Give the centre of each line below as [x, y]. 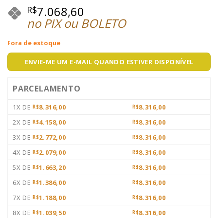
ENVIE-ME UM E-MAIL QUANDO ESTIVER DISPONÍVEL [109, 62]
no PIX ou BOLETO [76, 23]
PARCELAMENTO [47, 89]
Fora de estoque [34, 43]
